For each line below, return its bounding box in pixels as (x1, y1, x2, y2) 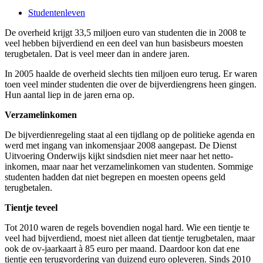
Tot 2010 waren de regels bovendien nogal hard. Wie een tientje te (5, 222, 249, 232)
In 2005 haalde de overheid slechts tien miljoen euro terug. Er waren (5, 68, 257, 79)
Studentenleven (28, 7, 85, 18)
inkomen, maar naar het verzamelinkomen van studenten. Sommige (5, 161, 253, 171)
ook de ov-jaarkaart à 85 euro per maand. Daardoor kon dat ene (5, 243, 240, 254)
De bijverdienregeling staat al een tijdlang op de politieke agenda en (5, 129, 255, 140)
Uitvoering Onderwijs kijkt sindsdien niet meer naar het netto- (5, 150, 233, 161)
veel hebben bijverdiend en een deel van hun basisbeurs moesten (5, 38, 243, 48)
